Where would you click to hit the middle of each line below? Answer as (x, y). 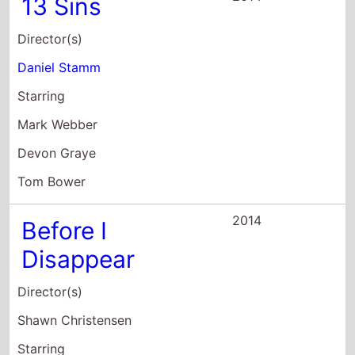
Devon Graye (57, 153)
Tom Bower (52, 181)
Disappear (78, 259)
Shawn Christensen (75, 320)
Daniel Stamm (59, 67)
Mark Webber (58, 124)
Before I (65, 230)
